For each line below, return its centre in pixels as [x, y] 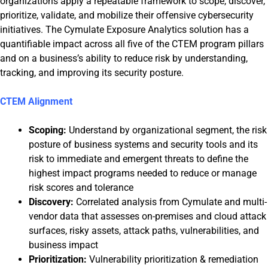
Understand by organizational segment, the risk [168, 130]
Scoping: [48, 130]
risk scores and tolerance [81, 188]
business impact [63, 245]
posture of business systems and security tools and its [143, 144]
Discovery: [51, 202]
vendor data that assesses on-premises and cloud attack [147, 216]
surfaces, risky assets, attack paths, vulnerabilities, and [144, 231]
